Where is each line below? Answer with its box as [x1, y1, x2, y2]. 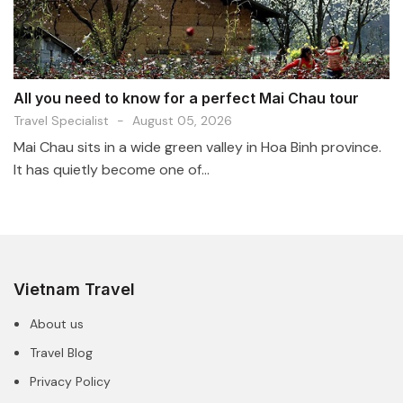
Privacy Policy [30, 372, 111, 390]
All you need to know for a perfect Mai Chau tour [13, 88, 359, 107]
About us [30, 315, 84, 332]
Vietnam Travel [13, 279, 135, 299]
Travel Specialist [13, 112, 109, 129]
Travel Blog [30, 344, 93, 361]
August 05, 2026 [132, 112, 232, 129]
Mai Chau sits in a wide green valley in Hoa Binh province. [13, 137, 381, 157]
